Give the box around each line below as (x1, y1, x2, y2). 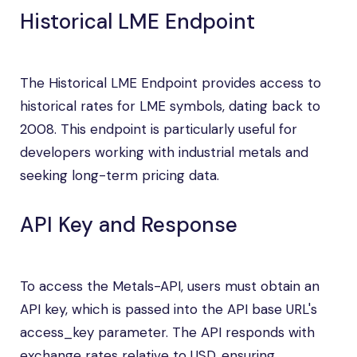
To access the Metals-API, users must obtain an (20, 277, 320, 295)
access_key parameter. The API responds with (20, 324, 315, 341)
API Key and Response (20, 211, 237, 238)
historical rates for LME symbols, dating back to (20, 97, 320, 115)
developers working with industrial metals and (20, 143, 308, 161)
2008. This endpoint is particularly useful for (20, 120, 297, 138)
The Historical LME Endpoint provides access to (20, 74, 321, 92)
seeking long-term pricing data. (20, 167, 219, 184)
